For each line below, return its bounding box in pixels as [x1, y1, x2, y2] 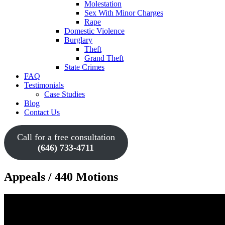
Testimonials [24, 81, 64, 89]
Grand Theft [84, 54, 124, 62]
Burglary [64, 36, 92, 44]
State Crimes [64, 63, 104, 71]
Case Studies [44, 90, 85, 98]
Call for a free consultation [17, 132, 115, 142]
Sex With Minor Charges [84, 9, 163, 17]
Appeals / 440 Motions [4, 170, 118, 183]
